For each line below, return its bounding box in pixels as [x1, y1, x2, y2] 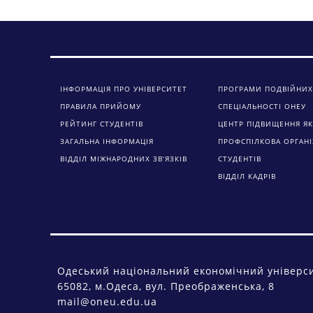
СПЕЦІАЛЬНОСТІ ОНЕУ [218, 101, 306, 112]
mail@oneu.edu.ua [57, 295, 157, 309]
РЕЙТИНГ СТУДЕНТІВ [60, 119, 143, 129]
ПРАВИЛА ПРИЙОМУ [60, 101, 141, 112]
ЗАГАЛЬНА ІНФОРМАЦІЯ [60, 136, 154, 147]
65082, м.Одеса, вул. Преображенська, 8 [57, 279, 275, 293]
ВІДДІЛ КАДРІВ [218, 171, 276, 182]
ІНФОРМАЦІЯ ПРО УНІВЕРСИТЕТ [60, 84, 187, 94]
